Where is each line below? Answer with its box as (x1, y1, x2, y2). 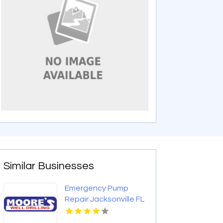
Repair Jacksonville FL (65, 195, 145, 204)
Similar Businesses (3, 160, 95, 172)
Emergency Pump (65, 184, 129, 193)
